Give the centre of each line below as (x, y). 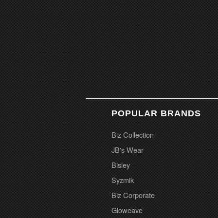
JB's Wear (128, 150)
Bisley (121, 165)
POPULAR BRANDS (156, 114)
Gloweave (127, 210)
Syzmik (123, 180)
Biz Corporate (133, 195)
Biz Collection (133, 135)
